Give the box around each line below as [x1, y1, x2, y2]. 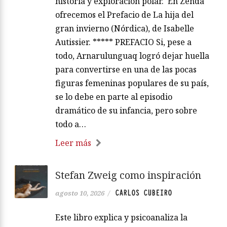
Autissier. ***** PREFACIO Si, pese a [55, 36, 192, 48]
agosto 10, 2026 [55, 188, 104, 198]
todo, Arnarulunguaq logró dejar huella [55, 50, 209, 62]
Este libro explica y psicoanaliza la [55, 212, 187, 223]
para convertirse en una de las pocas [55, 64, 197, 75]
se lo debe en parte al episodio [55, 91, 172, 103]
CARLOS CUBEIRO [115, 188, 172, 199]
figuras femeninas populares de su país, [55, 78, 209, 89]
